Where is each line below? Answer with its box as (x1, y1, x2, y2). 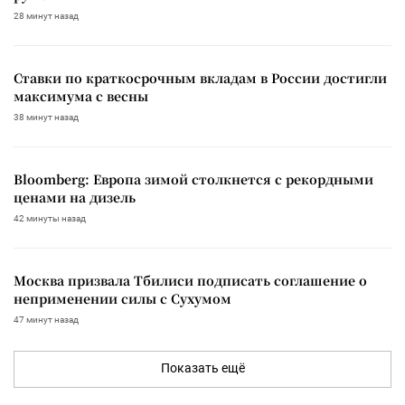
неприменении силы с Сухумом (14, 289, 231, 308)
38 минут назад (14, 112, 79, 123)
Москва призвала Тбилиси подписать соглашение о (14, 271, 367, 290)
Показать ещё (160, 361, 245, 376)
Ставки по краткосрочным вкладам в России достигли (14, 69, 387, 88)
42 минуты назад (14, 213, 86, 224)
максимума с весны (14, 87, 148, 106)
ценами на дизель (14, 188, 136, 207)
